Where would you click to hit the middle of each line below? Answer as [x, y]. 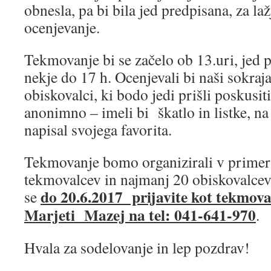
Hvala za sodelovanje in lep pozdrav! [137, 247]
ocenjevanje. [62, 27]
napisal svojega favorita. [98, 129]
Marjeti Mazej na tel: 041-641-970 [140, 215]
